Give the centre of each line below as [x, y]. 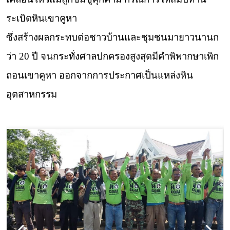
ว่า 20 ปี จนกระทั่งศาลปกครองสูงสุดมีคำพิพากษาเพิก [112, 56]
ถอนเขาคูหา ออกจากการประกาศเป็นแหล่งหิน [100, 75]
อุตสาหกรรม [33, 94]
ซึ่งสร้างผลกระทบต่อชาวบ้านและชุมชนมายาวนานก [112, 37]
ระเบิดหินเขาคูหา [42, 18]
